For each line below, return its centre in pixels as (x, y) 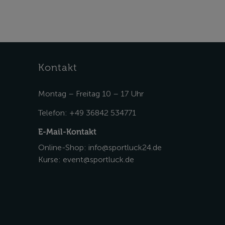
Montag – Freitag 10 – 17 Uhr (91, 94)
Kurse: (50, 159)
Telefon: (54, 113)
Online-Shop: (63, 147)
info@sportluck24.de (125, 147)
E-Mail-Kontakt (67, 132)
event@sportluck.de (98, 159)
